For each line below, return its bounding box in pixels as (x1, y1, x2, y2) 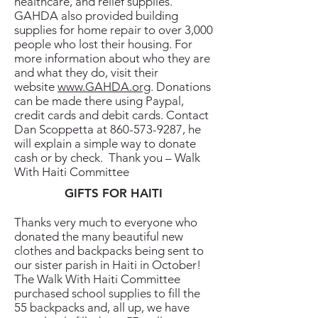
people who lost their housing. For (14, 37, 192, 51)
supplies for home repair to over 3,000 (14, 23, 213, 37)
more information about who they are (14, 51, 210, 65)
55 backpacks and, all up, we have (14, 300, 190, 314)
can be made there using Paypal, (14, 94, 184, 108)
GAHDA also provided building (14, 9, 178, 23)
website (14, 79, 57, 94)
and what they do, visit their (14, 65, 158, 79)
